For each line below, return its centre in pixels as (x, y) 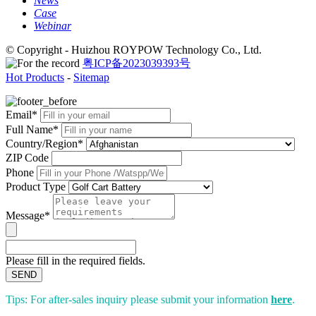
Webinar (53, 25)
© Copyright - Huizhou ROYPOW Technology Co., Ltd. (134, 49)
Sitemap (91, 77)
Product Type (36, 186)
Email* (22, 114)
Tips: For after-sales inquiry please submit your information (138, 299)
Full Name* (32, 129)
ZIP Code (27, 157)
